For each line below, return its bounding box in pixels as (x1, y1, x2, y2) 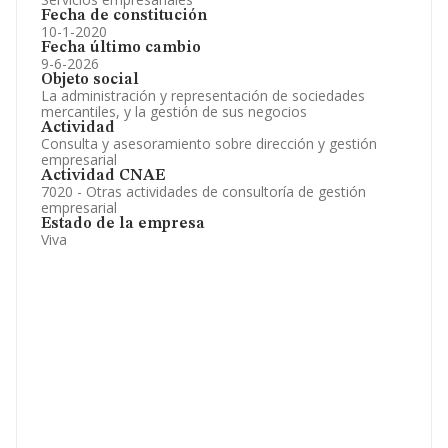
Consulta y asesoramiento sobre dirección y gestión (41, 134, 377, 153)
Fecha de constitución (41, 8, 207, 24)
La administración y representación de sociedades (41, 86, 365, 105)
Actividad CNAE (41, 168, 165, 184)
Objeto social (41, 72, 139, 88)
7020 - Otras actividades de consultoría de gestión (41, 182, 366, 201)
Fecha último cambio (41, 40, 201, 56)
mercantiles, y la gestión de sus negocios (41, 102, 307, 121)
